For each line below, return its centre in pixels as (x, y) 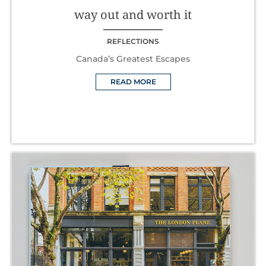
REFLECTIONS (133, 41)
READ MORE (133, 81)
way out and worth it (133, 14)
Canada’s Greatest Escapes (133, 58)
